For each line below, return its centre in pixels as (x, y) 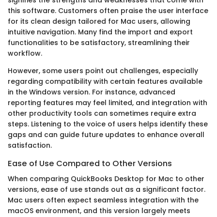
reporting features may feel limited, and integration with (108, 102)
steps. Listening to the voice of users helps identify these (108, 124)
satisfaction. (30, 145)
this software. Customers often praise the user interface (108, 10)
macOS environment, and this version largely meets (99, 210)
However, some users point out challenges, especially (103, 70)
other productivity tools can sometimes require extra (102, 113)
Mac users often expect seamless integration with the (103, 200)
